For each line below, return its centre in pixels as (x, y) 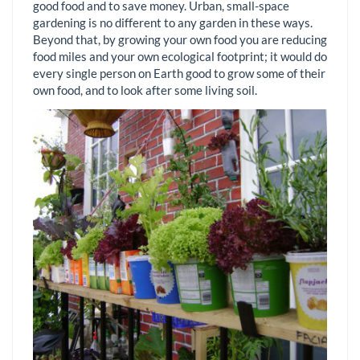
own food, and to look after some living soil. (145, 90)
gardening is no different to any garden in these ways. (173, 22)
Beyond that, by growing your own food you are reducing (180, 39)
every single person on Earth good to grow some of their (179, 73)
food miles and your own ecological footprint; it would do (180, 56)
